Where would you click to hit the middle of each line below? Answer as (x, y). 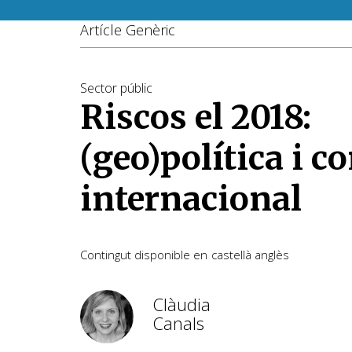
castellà (231, 254)
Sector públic (116, 88)
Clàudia (181, 304)
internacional (191, 199)
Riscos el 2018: (196, 117)
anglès (272, 254)
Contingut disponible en (144, 254)
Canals (178, 323)
